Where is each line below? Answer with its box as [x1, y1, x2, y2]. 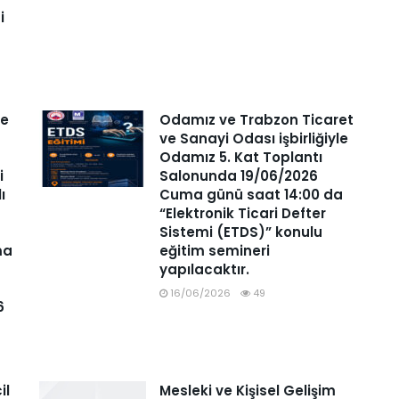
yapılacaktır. [159, 260, 249, 279]
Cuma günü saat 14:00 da [159, 185, 346, 204]
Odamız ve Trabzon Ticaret [159, 110, 354, 129]
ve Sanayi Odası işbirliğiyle [159, 129, 348, 148]
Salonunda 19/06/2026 [159, 167, 318, 185]
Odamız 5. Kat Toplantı [159, 148, 322, 167]
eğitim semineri [159, 241, 270, 260]
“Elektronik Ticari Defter [159, 204, 326, 223]
